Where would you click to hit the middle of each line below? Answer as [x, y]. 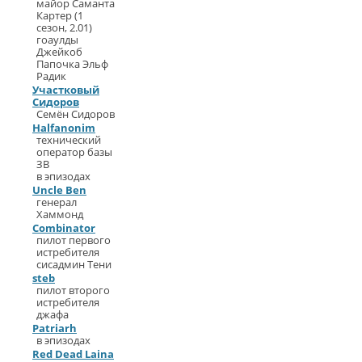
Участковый [66, 90]
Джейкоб [59, 52]
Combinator [64, 228]
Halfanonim [64, 128]
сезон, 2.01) [64, 28]
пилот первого [74, 240]
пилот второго [73, 290]
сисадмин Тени [74, 265]
